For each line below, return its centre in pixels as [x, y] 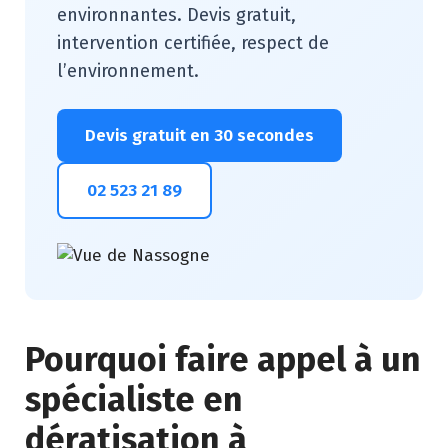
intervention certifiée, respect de [193, 43]
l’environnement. [128, 71]
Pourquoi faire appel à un [223, 359]
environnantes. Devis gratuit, [176, 15]
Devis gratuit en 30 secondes [199, 135]
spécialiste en [134, 399]
